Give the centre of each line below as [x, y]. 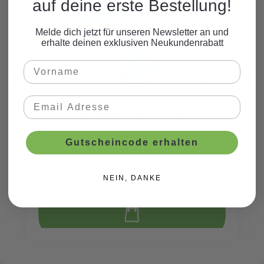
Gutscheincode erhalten [132, 142]
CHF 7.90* [132, 149]
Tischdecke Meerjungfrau [132, 116]
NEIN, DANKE [132, 178]
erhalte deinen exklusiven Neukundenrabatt [132, 42]
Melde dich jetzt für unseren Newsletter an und [132, 32]
